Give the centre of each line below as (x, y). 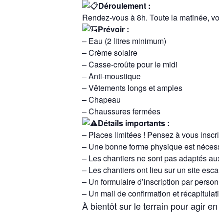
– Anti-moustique (111, 76)
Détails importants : (134, 123)
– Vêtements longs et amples (132, 88)
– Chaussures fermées (121, 111)
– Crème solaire (110, 52)
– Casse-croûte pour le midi (130, 64)
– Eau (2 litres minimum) (124, 41)
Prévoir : (113, 29)
